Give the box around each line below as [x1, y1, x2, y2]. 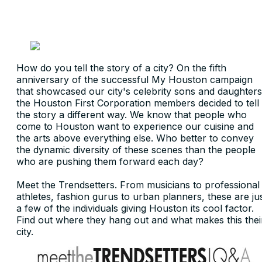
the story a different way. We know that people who [16, 108, 247, 120]
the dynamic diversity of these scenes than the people [16, 143, 256, 156]
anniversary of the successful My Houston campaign [16, 73, 253, 85]
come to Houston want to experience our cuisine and [16, 120, 254, 132]
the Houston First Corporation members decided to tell [16, 96, 259, 109]
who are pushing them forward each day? [16, 155, 206, 167]
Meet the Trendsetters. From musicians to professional [16, 178, 260, 191]
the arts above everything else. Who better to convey [16, 132, 254, 144]
